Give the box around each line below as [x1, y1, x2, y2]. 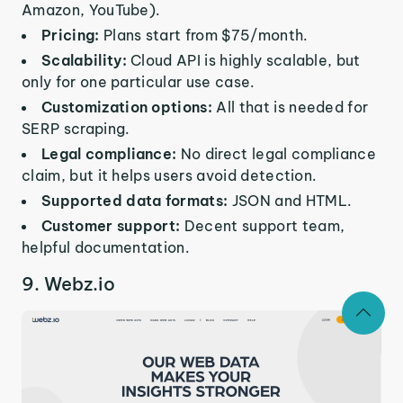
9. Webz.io [22, 273, 115, 296]
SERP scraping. [22, 120, 130, 139]
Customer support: [41, 217, 184, 236]
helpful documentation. [22, 238, 191, 257]
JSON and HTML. [231, 192, 353, 210]
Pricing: [41, 26, 103, 45]
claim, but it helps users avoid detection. [22, 166, 318, 185]
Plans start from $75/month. [103, 26, 309, 45]
